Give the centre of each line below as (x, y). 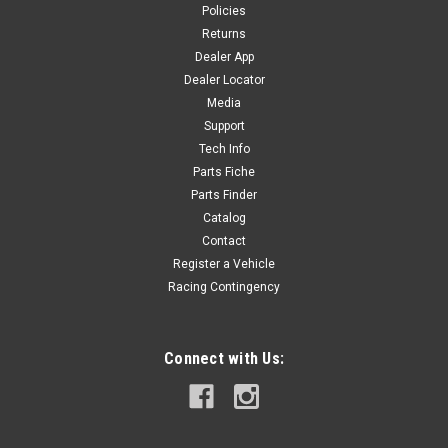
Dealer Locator (224, 79)
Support (224, 125)
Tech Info (224, 148)
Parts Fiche (224, 171)
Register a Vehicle (224, 263)
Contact (224, 240)
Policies (224, 10)
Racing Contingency (224, 286)
